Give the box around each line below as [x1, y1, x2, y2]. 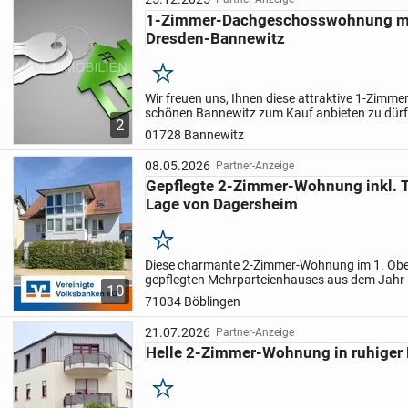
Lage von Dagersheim [146, 195, 299, 214]
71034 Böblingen [145, 293, 241, 309]
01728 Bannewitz [145, 127, 245, 142]
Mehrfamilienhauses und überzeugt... [145, 135, 356, 150]
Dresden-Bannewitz [146, 28, 286, 47]
